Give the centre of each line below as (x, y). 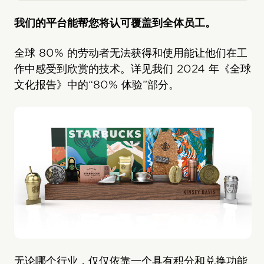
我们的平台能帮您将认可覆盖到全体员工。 (115, 22)
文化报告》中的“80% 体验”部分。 (97, 84)
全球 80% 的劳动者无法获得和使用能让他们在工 (131, 52)
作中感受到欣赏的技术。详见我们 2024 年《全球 (133, 68)
